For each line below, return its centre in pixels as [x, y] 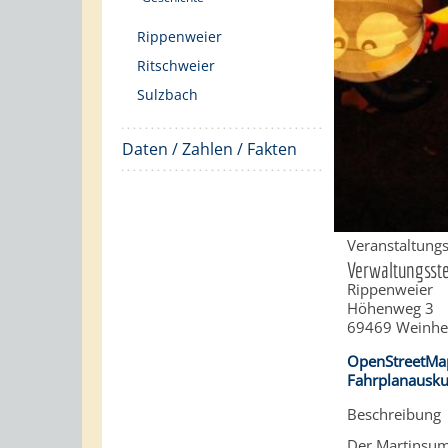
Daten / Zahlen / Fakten [209, 149]
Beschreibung [394, 414]
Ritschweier [176, 65]
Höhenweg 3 [391, 308]
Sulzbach [167, 94]
